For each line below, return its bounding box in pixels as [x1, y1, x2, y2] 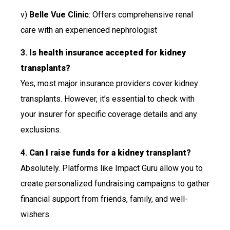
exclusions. [21, 125, 61, 135]
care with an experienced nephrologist [21, 25, 157, 35]
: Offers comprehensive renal [89, 10, 193, 20]
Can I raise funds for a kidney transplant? [29, 147, 191, 158]
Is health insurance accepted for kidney [29, 48, 186, 58]
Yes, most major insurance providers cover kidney [21, 79, 198, 89]
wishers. [21, 209, 51, 219]
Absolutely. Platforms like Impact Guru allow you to [21, 163, 203, 173]
